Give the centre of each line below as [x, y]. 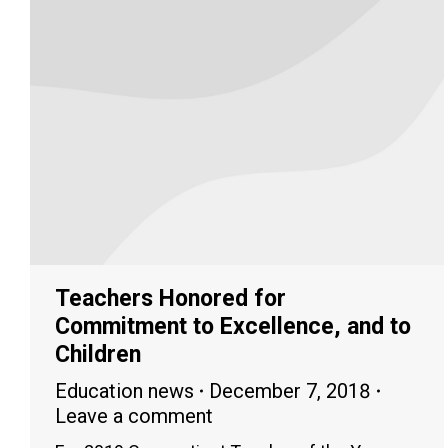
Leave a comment [134, 415]
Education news [124, 390]
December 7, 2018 [290, 390]
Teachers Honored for [170, 298]
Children [98, 354]
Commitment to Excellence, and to [233, 326]
